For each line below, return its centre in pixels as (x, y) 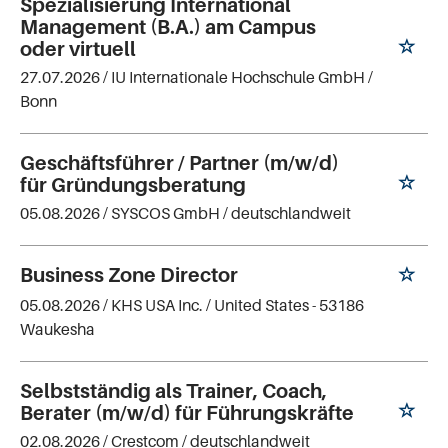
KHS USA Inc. (157, 305)
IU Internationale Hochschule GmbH (238, 77)
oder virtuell (78, 49)
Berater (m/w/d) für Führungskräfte (187, 412)
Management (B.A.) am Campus (168, 27)
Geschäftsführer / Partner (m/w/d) (179, 163)
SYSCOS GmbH (165, 213)
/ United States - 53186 (285, 305)
